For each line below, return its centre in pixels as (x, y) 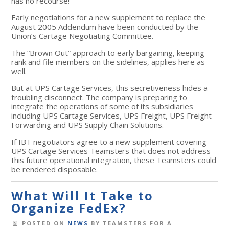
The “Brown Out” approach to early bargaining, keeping (108, 52)
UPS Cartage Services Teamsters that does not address (111, 151)
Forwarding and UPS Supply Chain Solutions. (88, 124)
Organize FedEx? (69, 208)
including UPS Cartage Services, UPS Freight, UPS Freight (112, 115)
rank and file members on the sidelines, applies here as (108, 62)
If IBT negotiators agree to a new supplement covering (109, 141)
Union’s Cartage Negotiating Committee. (83, 36)
